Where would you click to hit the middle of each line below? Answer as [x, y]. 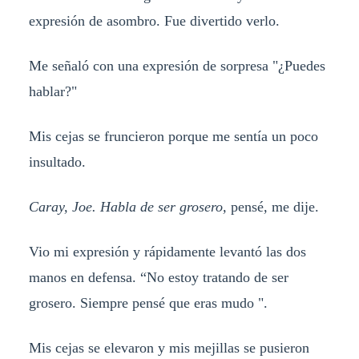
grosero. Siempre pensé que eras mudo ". [148, 303]
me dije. [295, 207]
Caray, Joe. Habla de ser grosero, [129, 207]
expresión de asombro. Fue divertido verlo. [154, 21]
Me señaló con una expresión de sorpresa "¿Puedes [177, 66]
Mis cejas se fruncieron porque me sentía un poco [173, 137]
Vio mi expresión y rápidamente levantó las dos [167, 252]
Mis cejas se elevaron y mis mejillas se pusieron [169, 347]
